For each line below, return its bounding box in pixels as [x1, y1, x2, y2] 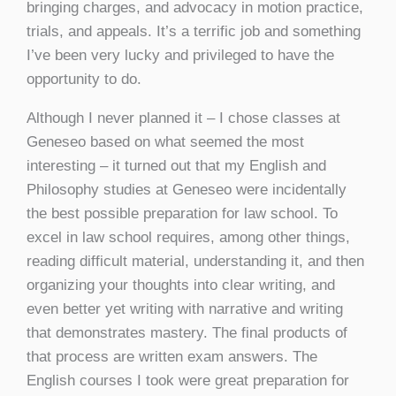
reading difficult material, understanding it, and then [27, 252, 364, 270]
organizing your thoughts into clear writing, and [27, 276, 335, 293]
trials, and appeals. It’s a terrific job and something [27, 22, 361, 40]
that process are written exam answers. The [27, 347, 317, 365]
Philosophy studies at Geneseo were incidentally [27, 180, 346, 198]
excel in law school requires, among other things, [27, 228, 350, 246]
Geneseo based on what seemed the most [27, 133, 304, 150]
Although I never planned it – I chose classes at [27, 109, 340, 126]
